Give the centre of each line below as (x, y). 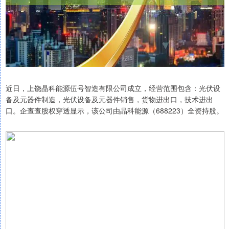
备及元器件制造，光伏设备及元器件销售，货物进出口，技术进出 (109, 99)
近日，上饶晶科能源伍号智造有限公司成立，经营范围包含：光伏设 (113, 88)
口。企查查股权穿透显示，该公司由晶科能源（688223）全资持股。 (114, 111)
